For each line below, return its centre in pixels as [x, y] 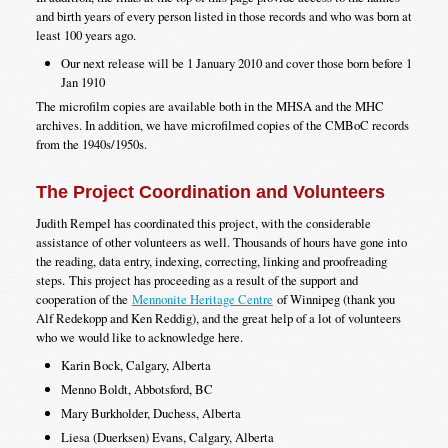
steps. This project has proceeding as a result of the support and [196, 279]
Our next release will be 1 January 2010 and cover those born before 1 [236, 62]
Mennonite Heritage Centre [202, 298]
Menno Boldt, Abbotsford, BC [136, 388]
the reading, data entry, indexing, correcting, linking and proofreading [211, 260]
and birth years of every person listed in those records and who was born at [223, 15]
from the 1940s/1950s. [91, 143]
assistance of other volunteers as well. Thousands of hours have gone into [221, 241]
